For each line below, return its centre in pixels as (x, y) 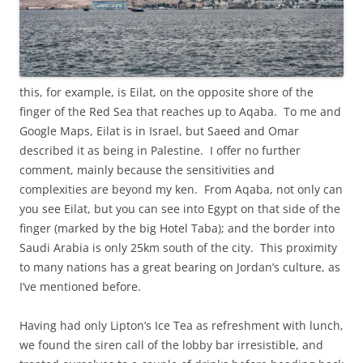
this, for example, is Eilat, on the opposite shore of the (167, 92)
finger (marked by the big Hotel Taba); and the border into (177, 228)
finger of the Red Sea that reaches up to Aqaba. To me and (180, 112)
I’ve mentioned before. (80, 287)
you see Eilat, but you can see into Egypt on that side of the (180, 209)
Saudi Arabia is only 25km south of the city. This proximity (178, 248)
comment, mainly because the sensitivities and (147, 170)
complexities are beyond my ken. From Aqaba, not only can (181, 190)
